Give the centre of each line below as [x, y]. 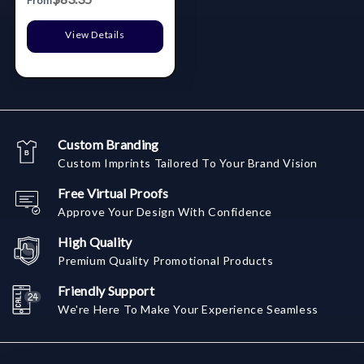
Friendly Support [106, 291]
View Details [95, 35]
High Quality [95, 242]
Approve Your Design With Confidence [165, 212]
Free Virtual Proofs [113, 193]
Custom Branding [108, 145]
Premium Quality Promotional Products [166, 261]
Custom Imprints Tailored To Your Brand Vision [188, 163]
